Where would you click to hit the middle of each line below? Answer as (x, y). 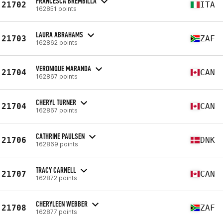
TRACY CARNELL (56, 170)
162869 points (57, 144)
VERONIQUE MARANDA (63, 68)
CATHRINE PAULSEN (60, 136)
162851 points (56, 8)
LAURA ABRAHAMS (59, 34)
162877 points (56, 212)
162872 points (56, 178)
